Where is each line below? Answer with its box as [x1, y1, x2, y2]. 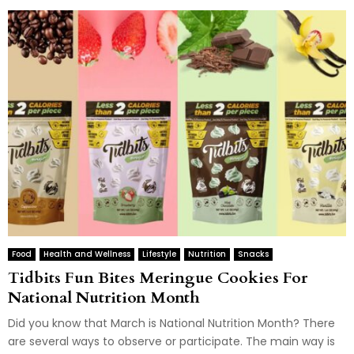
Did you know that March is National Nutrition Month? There [8, 314, 335, 331]
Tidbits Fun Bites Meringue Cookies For [8, 266, 307, 288]
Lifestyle [142, 247, 176, 260]
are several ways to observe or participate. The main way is [8, 333, 335, 349]
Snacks [238, 247, 269, 260]
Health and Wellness [43, 247, 130, 260]
